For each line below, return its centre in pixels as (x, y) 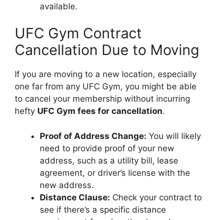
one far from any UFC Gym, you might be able (106, 86)
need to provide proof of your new (107, 148)
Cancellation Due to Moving (107, 50)
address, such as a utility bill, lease (109, 160)
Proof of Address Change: (93, 136)
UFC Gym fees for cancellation (100, 111)
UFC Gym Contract (78, 33)
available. (59, 6)
